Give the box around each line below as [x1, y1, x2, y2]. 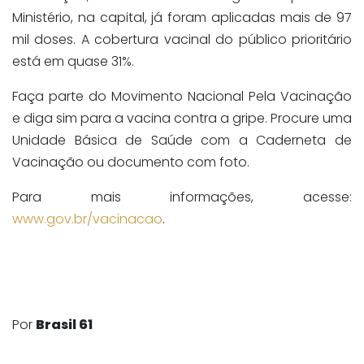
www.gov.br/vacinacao [12, 209, 162, 228]
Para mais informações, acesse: [12, 187, 352, 206]
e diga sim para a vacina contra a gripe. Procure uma [12, 108, 352, 128]
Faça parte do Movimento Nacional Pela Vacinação [12, 86, 352, 106]
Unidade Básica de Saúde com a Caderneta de [12, 130, 352, 149]
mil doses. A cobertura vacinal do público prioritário [12, 29, 352, 49]
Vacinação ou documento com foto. [12, 152, 249, 171]
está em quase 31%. [12, 51, 134, 71]
